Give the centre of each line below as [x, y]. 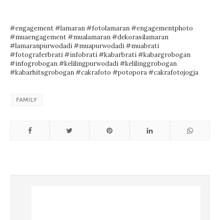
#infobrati [81, 55]
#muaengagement [38, 37]
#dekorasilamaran [140, 37]
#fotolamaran [108, 28]
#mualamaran [89, 37]
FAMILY [27, 100]
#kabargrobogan [164, 55]
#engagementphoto [162, 28]
